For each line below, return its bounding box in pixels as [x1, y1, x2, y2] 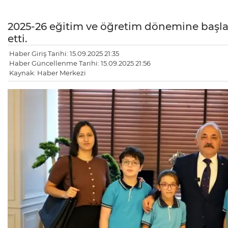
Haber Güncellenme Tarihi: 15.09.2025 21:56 [9, 59, 151, 68]
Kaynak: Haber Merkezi [9, 69, 86, 77]
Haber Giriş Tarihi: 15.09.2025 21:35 [9, 49, 119, 58]
